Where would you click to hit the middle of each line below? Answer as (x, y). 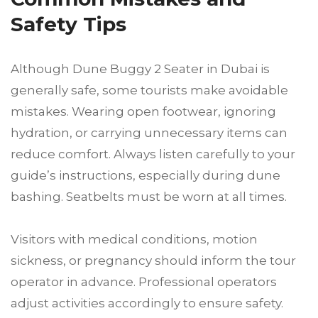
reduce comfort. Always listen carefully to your (153, 154)
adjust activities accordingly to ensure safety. (147, 303)
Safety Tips (68, 24)
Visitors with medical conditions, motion (134, 240)
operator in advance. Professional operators (144, 282)
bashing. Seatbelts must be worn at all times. (149, 197)
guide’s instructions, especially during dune (146, 176)
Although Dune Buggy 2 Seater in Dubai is (140, 69)
